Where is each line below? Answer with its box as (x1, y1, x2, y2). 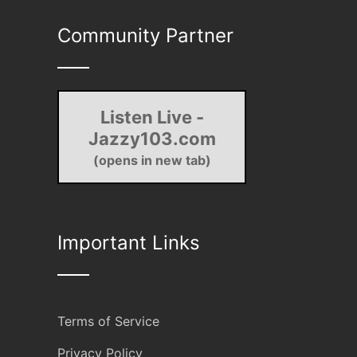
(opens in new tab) (92, 152, 211, 168)
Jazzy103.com (88, 128, 216, 149)
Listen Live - (100, 107, 204, 127)
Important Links (57, 231, 200, 254)
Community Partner (57, 24, 233, 47)
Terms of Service (57, 313, 159, 329)
